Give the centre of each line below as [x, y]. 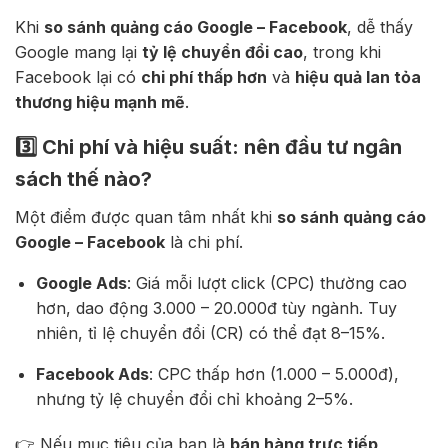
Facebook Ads [92, 373]
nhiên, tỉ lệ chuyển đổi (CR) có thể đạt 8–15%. [210, 332]
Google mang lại [78, 51]
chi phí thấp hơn [204, 76]
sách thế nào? [83, 178]
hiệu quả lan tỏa [358, 76]
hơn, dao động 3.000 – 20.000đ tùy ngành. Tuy [216, 307]
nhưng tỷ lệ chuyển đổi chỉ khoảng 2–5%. [194, 398]
